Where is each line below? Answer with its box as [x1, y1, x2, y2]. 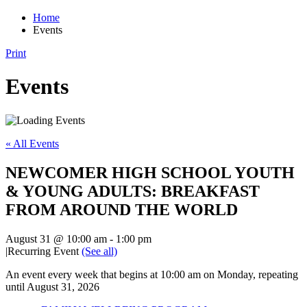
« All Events [5, 137, 59, 149]
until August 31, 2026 [5, 280, 99, 293]
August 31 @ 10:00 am [5, 232, 107, 245]
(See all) [82, 245, 117, 257]
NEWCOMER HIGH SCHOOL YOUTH [5, 163, 295, 182]
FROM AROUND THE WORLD [5, 200, 238, 219]
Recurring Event [8, 245, 82, 257]
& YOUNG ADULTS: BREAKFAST [5, 182, 260, 200]
